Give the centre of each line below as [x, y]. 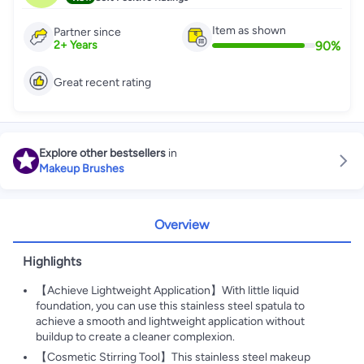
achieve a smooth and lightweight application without [170, 321]
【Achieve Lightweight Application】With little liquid [167, 290]
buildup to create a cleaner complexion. [135, 337]
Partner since [87, 32]
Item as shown [249, 30]
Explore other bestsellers [102, 153]
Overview [182, 225]
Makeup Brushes [82, 169]
